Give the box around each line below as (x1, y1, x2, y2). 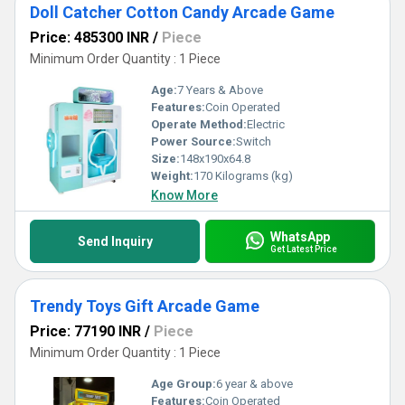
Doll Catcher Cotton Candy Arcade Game (30, 3, 334, 22)
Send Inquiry (77, 234, 153, 249)
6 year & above (216, 377, 293, 391)
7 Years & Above (177, 83, 263, 97)
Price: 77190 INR (30, 323, 141, 340)
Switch (236, 135, 271, 148)
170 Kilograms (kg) (193, 169, 293, 183)
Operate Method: (151, 118, 247, 131)
